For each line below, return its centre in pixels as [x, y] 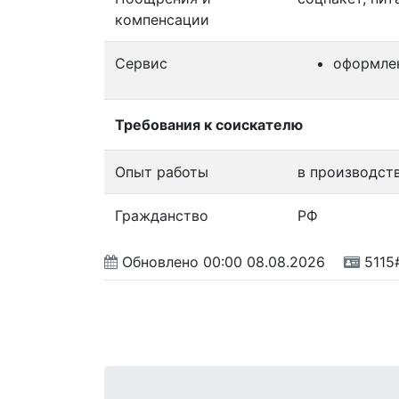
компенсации [162, 19]
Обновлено [160, 261]
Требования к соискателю [209, 124]
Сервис [141, 63]
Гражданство [162, 215]
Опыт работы [162, 171]
